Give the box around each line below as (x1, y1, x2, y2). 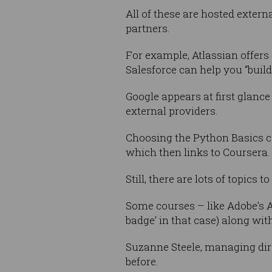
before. (126, 254, 158, 269)
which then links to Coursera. (126, 145, 270, 160)
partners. (126, 21, 170, 36)
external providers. (126, 104, 218, 118)
